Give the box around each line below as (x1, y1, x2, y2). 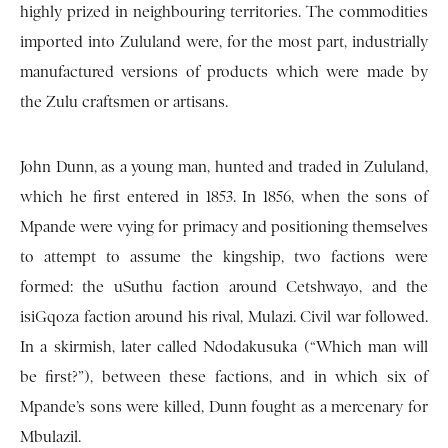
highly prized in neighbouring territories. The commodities (20, 3, 428, 22)
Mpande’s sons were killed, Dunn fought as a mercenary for (20, 398, 428, 417)
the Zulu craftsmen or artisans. (20, 93, 228, 112)
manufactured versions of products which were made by (20, 63, 428, 82)
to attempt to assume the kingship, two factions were (20, 248, 428, 267)
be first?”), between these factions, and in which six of (20, 368, 428, 387)
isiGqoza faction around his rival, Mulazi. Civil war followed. (20, 308, 428, 327)
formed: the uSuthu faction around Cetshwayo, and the (20, 278, 428, 297)
